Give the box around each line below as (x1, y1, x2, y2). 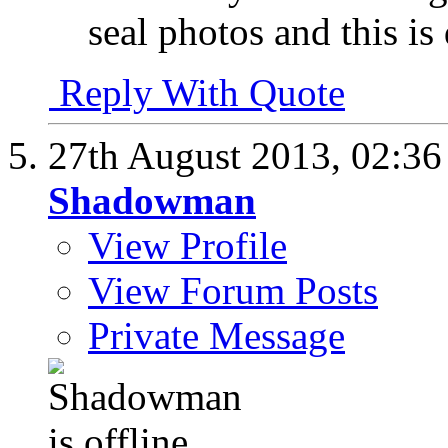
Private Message (88, 313, 345, 357)
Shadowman (48, 178, 256, 222)
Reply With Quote (49, 70, 345, 114)
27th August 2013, (48, 133, 351, 177)
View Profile (88, 223, 287, 267)
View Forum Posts (88, 268, 378, 312)
